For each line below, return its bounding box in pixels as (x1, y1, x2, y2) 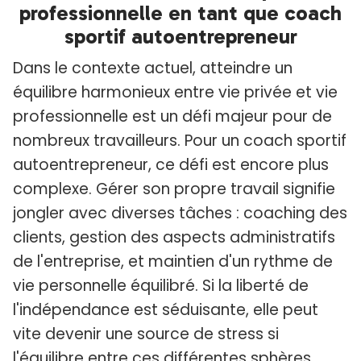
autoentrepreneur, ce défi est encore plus (13, 154, 329, 176)
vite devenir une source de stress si (13, 323, 279, 346)
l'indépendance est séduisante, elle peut (13, 299, 318, 322)
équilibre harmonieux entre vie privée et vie (13, 81, 338, 104)
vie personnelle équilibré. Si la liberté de (13, 275, 309, 297)
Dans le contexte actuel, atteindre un (13, 57, 293, 80)
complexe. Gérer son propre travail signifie (13, 178, 335, 201)
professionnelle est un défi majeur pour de (13, 106, 332, 128)
